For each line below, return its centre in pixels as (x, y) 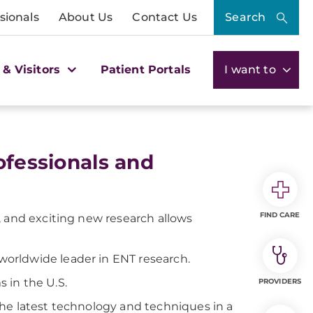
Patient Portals (146, 69)
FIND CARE (280, 215)
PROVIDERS (280, 281)
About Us (86, 17)
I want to (252, 69)
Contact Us (165, 17)
